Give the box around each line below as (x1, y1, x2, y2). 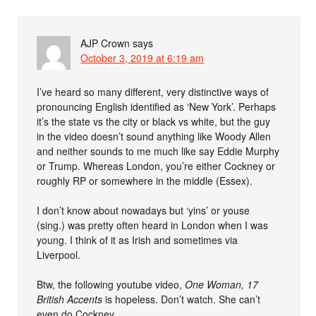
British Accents (37, 291, 103, 306)
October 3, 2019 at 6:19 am (80, 50, 205, 65)
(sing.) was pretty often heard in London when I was (37, 217, 269, 232)
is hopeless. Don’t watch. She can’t (102, 291, 261, 306)
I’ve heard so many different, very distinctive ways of (37, 84, 269, 99)
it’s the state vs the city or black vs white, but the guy (37, 114, 271, 128)
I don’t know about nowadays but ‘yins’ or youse (37, 202, 250, 217)
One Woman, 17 (185, 276, 259, 291)
